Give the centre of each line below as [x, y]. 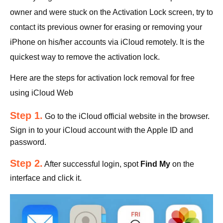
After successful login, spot [92, 164]
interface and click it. [46, 178]
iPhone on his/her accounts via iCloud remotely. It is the [107, 42]
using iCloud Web [42, 93]
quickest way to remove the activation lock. [85, 57]
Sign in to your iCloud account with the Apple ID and [102, 130]
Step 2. [26, 163]
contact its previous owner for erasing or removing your [106, 27]
